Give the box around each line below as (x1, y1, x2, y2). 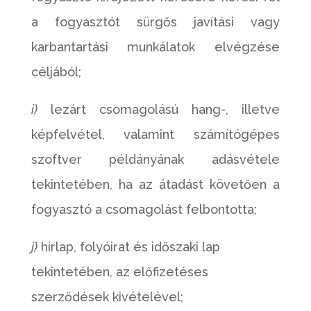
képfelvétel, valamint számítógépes (31, 127, 280, 142)
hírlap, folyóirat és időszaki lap (37, 239, 220, 254)
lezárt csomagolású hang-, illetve (37, 102, 280, 117)
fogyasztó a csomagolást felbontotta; (31, 202, 257, 217)
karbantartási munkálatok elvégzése (31, 40, 280, 54)
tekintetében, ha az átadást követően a (31, 177, 280, 192)
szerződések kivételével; (31, 289, 183, 304)
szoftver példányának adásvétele (31, 152, 280, 167)
